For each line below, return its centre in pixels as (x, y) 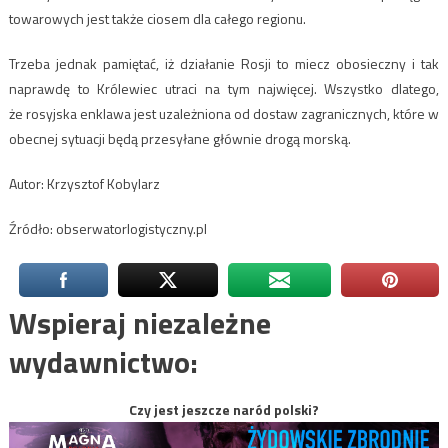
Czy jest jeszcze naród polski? (224, 410)
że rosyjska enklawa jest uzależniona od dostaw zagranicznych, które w (224, 114)
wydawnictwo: (103, 362)
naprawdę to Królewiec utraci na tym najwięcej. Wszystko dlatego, (224, 89)
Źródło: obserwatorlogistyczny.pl (107, 229)
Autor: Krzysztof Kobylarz (84, 184)
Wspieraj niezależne (139, 323)
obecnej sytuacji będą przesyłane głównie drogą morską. (179, 139)
